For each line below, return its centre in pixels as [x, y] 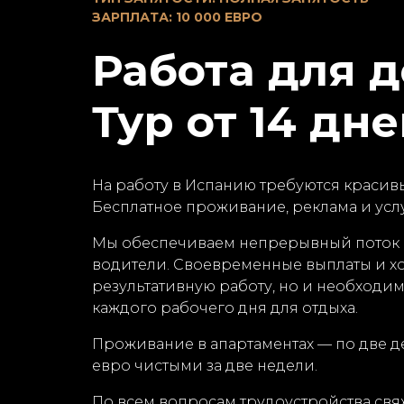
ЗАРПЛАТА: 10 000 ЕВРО [177, 17]
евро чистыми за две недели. [205, 366]
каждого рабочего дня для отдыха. [225, 308]
